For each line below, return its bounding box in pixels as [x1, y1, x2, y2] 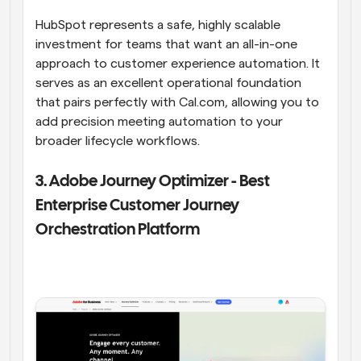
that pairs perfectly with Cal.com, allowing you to [35, 96, 319, 110]
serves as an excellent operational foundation [35, 77, 301, 90]
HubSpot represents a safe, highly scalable [35, 19, 280, 32]
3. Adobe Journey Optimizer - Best [35, 174, 270, 190]
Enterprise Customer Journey [35, 198, 239, 214]
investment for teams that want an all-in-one [35, 38, 297, 52]
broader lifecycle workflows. [35, 135, 206, 148]
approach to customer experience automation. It [35, 57, 320, 71]
